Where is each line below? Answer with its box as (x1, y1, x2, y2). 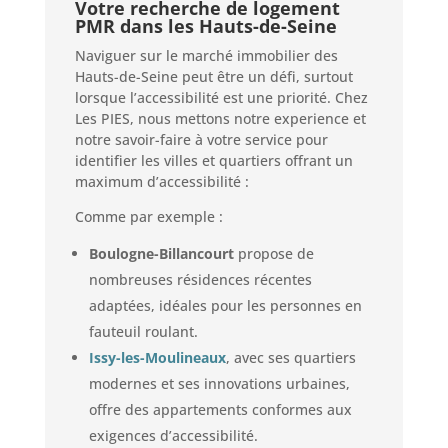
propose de (233, 244, 314, 264)
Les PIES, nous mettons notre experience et (74, 109, 366, 129)
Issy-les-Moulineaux (88, 348, 226, 368)
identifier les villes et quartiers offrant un (74, 151, 353, 171)
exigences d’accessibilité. (88, 426, 258, 446)
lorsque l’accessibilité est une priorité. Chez (74, 88, 368, 108)
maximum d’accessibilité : (74, 172, 249, 192)
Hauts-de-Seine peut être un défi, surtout (74, 67, 353, 87)
